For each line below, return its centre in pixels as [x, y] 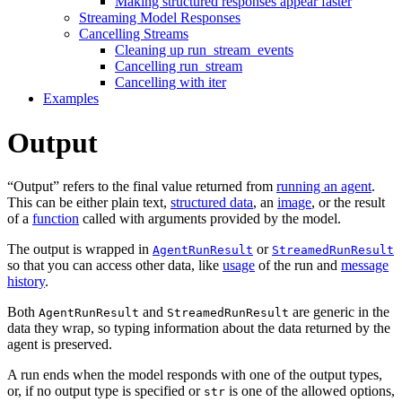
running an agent [324, 187]
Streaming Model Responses [160, 18]
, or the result [348, 203]
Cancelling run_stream [179, 66]
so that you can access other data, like [115, 266]
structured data [212, 203]
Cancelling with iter [170, 83]
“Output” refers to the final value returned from [142, 187]
